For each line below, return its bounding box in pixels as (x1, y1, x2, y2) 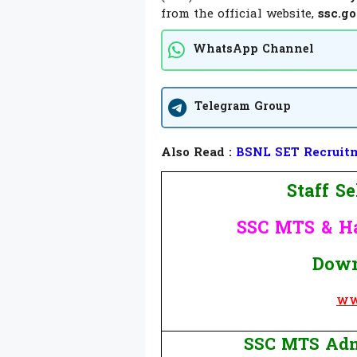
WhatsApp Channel (193, 41, 314, 59)
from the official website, (161, 5, 318, 23)
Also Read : (161, 143, 232, 162)
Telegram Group (194, 99, 291, 116)
